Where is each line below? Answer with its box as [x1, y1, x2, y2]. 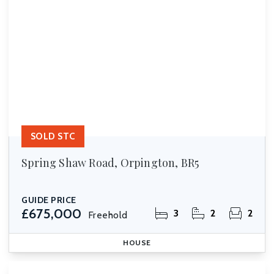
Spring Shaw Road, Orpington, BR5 [21, 155, 199, 170]
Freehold [87, 209, 128, 221]
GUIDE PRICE [21, 194, 76, 206]
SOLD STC [31, 131, 75, 142]
